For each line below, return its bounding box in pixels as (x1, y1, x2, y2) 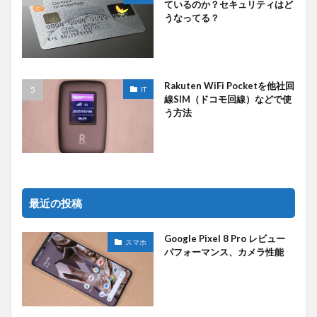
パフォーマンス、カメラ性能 (163, 246, 284, 258)
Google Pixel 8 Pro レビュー (163, 233, 285, 245)
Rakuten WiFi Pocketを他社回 (163, 80, 294, 92)
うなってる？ (163, 11, 219, 23)
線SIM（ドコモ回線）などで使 (163, 93, 292, 105)
